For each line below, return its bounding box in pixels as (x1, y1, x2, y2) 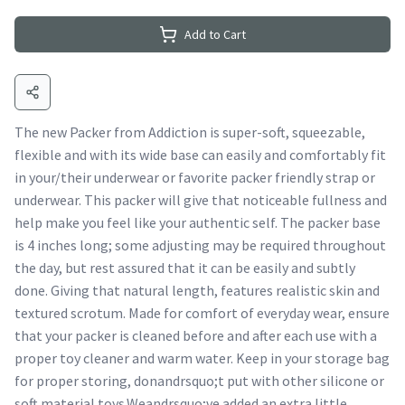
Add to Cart (184, 26, 246, 42)
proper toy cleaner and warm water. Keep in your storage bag (14, 349, 390, 367)
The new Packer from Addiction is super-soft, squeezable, (14, 123, 365, 141)
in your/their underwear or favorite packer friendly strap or (14, 168, 375, 186)
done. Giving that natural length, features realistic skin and (14, 281, 380, 299)
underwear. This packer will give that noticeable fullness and (14, 191, 387, 209)
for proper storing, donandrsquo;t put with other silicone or (14, 372, 384, 390)
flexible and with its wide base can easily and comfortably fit (14, 146, 386, 164)
